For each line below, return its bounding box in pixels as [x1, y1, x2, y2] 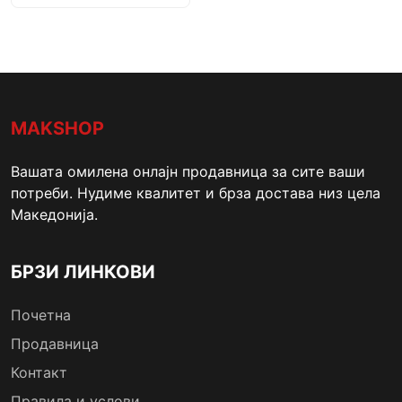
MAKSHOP [11, 118, 104, 140]
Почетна [11, 306, 71, 325]
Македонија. [11, 205, 98, 224]
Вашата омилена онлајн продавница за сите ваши [11, 162, 365, 181]
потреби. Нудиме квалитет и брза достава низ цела [11, 184, 380, 203]
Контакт [11, 363, 67, 382]
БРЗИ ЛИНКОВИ [11, 261, 155, 284]
